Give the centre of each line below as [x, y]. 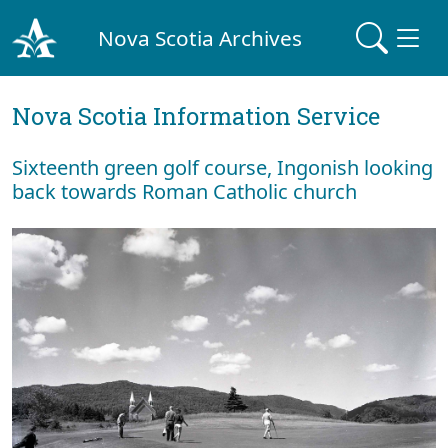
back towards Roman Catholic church [184, 191]
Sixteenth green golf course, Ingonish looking [222, 167]
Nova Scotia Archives [200, 37]
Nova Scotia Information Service [196, 116]
